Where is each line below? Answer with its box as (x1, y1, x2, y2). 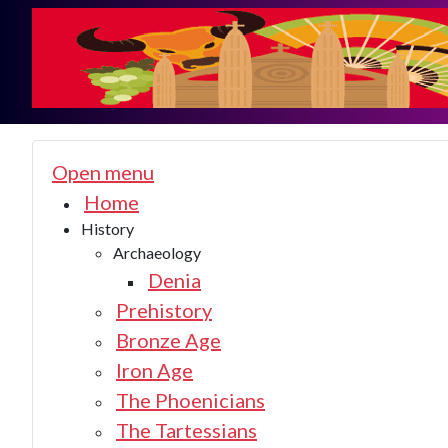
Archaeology (113, 243, 201, 262)
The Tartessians (116, 418, 257, 442)
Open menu (52, 160, 154, 184)
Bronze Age (116, 328, 221, 352)
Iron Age (116, 358, 193, 382)
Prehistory (116, 298, 212, 322)
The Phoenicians (116, 388, 265, 412)
